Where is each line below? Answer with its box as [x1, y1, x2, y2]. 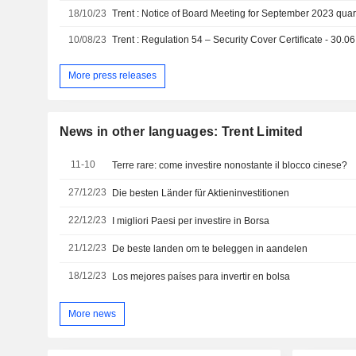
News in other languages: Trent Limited [59, 124, 304, 138]
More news [68, 308, 116, 319]
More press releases [68, 70, 157, 82]
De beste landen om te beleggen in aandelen [112, 242, 308, 254]
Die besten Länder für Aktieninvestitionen [112, 187, 290, 199]
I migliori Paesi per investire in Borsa [112, 215, 270, 226]
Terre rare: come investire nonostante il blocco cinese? [112, 159, 348, 171]
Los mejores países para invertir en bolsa [112, 270, 291, 282]
